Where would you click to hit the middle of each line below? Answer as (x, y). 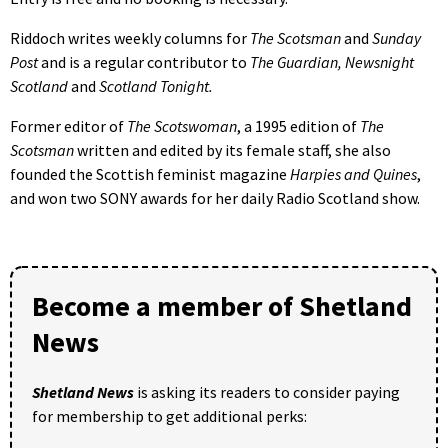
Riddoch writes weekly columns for (130, 37)
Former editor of (68, 125)
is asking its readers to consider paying (267, 391)
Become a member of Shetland (222, 305)
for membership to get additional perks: (169, 415)
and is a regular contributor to (144, 61)
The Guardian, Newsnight (332, 61)
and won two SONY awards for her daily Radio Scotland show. (215, 197)
